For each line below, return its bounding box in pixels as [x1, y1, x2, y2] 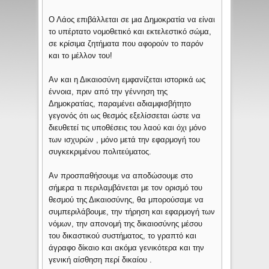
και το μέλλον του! [49, 51, 113, 61]
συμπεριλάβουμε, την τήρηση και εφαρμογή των [49, 207, 216, 217]
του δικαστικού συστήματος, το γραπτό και [49, 231, 197, 241]
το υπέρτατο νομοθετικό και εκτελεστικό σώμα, [49, 27, 212, 37]
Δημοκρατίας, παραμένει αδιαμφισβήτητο [49, 99, 192, 109]
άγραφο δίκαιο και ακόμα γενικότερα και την [49, 243, 205, 253]
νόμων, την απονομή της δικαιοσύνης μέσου [49, 219, 203, 229]
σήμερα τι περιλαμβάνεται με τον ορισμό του [49, 183, 203, 193]
